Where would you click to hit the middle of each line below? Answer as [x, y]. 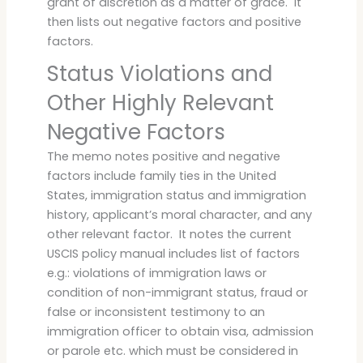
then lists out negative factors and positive [174, 21]
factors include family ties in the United [161, 175]
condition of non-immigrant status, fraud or [177, 292]
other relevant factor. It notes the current [169, 234]
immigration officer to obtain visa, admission [180, 331]
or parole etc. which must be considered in [172, 350]
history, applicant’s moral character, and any [179, 214]
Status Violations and [159, 73]
